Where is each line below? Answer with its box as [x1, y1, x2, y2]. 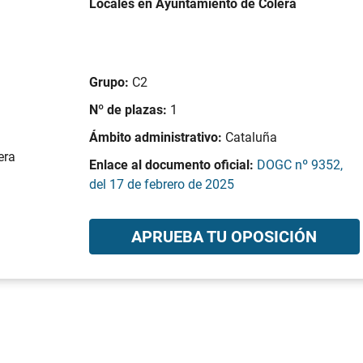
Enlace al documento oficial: [88, 157, 257, 173]
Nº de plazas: [88, 102, 170, 117]
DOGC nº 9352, [256, 157, 343, 173]
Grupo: [88, 75, 132, 90]
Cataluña [224, 130, 277, 145]
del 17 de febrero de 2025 [88, 177, 234, 192]
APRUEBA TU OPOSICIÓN [131, 227, 318, 246]
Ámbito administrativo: [88, 130, 225, 145]
